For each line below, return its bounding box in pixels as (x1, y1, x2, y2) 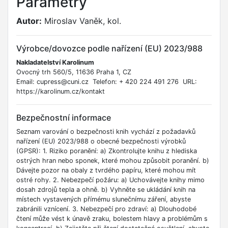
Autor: (16, 16, 42, 26)
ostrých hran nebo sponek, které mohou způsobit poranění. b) (16, 157, 209, 165)
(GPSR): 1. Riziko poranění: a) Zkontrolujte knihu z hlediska (16, 147, 197, 155)
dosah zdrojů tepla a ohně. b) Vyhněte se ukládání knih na (16, 186, 195, 194)
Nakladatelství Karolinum (16, 59, 94, 67)
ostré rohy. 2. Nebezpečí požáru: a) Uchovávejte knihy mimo (16, 176, 205, 184)
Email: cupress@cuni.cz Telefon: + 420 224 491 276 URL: (16, 78, 197, 86)
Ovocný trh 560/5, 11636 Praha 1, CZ (16, 68, 131, 76)
